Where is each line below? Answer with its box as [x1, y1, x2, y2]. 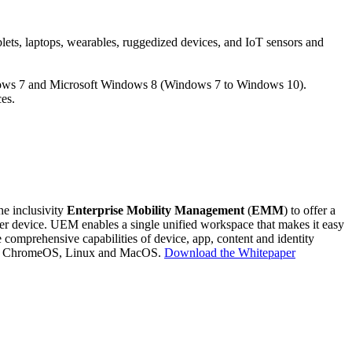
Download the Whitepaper [164, 245, 295, 259]
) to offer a [284, 203, 335, 217]
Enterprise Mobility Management [67, 203, 244, 217]
